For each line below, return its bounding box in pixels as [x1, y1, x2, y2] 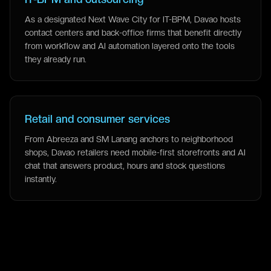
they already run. [25, 54, 87, 64]
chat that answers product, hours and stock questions [25, 161, 225, 171]
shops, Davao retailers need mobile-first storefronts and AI [25, 148, 246, 157]
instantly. [25, 174, 57, 184]
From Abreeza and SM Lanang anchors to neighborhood [25, 134, 233, 144]
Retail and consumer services [25, 113, 170, 125]
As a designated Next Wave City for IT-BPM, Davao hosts [25, 15, 241, 24]
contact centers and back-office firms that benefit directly [25, 28, 241, 38]
